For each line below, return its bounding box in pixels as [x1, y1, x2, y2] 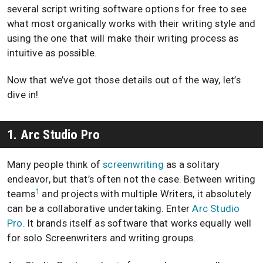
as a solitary [163, 159, 220, 171]
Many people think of [7, 159, 103, 171]
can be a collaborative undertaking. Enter [7, 203, 193, 215]
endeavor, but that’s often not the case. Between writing [7, 174, 256, 186]
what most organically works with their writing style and [7, 18, 256, 29]
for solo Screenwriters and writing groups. [7, 232, 196, 244]
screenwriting [103, 159, 164, 171]
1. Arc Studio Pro [7, 127, 100, 143]
